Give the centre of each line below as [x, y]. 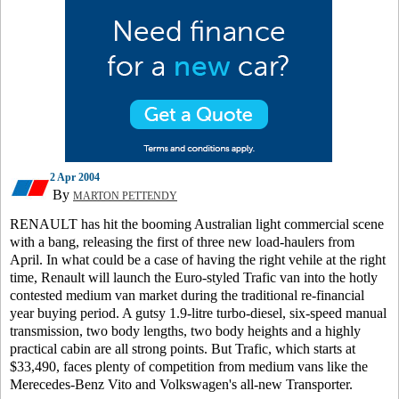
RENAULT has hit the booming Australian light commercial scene [197, 224]
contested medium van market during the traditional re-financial [187, 295]
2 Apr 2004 [75, 177]
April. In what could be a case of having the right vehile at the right [198, 260]
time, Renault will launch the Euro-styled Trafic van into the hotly [194, 277]
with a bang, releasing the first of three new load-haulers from [182, 242]
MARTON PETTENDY [125, 196]
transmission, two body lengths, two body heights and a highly [185, 331]
